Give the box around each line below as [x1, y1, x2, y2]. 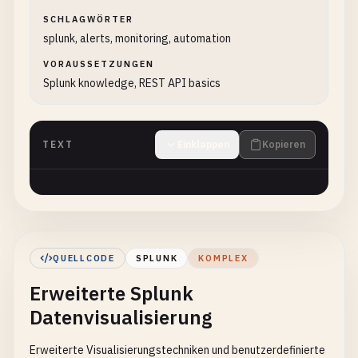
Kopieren [262, 138, 305, 150]
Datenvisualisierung [30, 304, 212, 330]
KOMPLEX [198, 253, 249, 264]
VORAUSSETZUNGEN [43, 58, 154, 70]
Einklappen [177, 138, 229, 150]
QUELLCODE [53, 253, 115, 264]
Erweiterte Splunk [30, 280, 193, 306]
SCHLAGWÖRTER [43, 14, 133, 25]
